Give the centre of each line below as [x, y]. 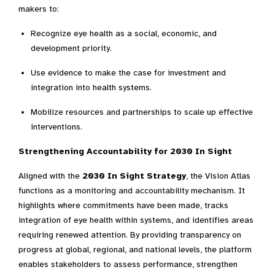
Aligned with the [50, 176]
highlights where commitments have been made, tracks [123, 205]
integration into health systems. [91, 87]
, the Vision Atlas [218, 176]
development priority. [71, 48]
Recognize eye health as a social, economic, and [124, 33]
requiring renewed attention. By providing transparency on [130, 235]
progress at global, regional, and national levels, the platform [135, 250]
